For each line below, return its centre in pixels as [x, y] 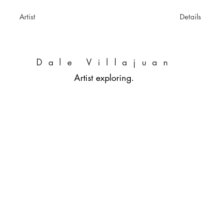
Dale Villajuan [105, 62]
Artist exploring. [104, 77]
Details [190, 17]
